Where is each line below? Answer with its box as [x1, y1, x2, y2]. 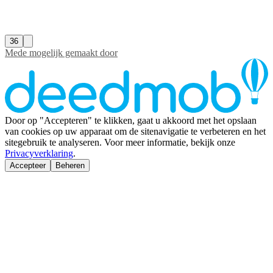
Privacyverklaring [5, 148, 73, 159]
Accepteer [10, 161, 46, 171]
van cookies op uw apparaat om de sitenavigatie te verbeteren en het [5, 126, 266, 137]
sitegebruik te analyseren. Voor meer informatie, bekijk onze [5, 137, 235, 148]
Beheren [55, 161, 85, 171]
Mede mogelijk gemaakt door [5, 48, 118, 58]
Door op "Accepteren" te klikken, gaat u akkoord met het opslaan [5, 115, 257, 126]
